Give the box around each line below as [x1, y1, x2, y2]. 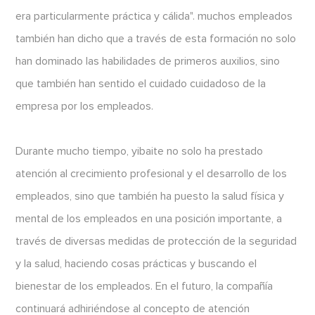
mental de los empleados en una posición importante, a [15, 213, 283, 225]
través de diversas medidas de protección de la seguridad [15, 236, 297, 247]
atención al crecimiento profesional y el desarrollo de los [15, 168, 288, 180]
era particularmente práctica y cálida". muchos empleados [15, 11, 293, 22]
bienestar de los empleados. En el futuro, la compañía [15, 281, 274, 292]
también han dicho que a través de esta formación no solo [15, 33, 297, 45]
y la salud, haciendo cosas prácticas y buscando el [15, 258, 257, 270]
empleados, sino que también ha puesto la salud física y [15, 191, 285, 202]
